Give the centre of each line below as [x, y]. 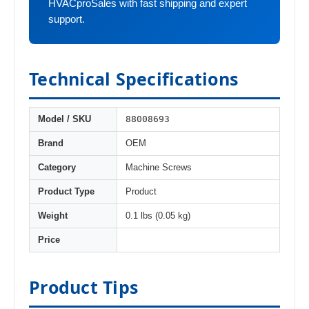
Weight [53, 216]
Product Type [66, 192]
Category [57, 168]
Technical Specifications [133, 79]
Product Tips [83, 287]
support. [67, 20]
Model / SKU [64, 120]
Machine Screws [159, 168]
